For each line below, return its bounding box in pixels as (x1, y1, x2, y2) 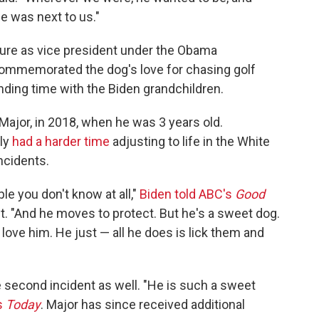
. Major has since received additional (41, 297, 245, 312)
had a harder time (12, 134, 110, 149)
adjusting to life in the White (110, 134, 270, 149)
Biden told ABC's (140, 187, 235, 202)
